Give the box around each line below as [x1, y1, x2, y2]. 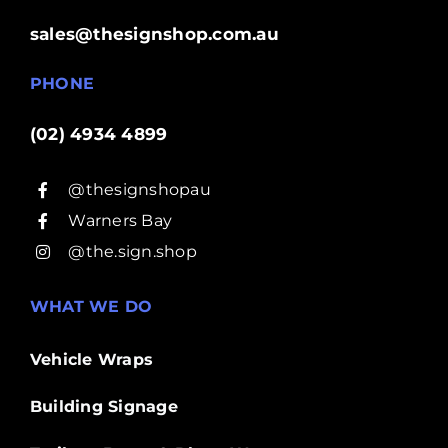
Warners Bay [68, 211, 173, 230]
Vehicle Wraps [29, 350, 154, 369]
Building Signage [29, 397, 178, 416]
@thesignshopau [68, 180, 211, 199]
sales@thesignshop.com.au [29, 23, 279, 44]
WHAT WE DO [29, 297, 153, 316]
